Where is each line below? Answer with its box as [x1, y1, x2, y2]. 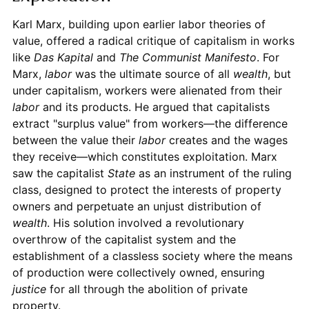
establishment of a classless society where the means [12, 248, 292, 263]
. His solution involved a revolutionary [46, 215, 244, 230]
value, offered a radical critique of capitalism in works [12, 33, 295, 48]
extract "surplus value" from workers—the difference [12, 116, 288, 130]
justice [12, 281, 46, 296]
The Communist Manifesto [119, 50, 257, 64]
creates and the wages [165, 132, 288, 147]
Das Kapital [33, 50, 93, 64]
